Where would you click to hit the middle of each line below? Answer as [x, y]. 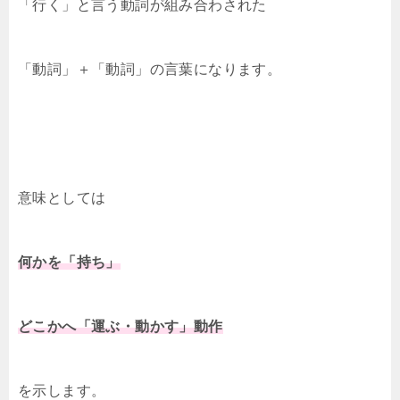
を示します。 [62, 391]
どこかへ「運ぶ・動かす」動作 [121, 326]
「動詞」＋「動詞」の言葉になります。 [150, 69]
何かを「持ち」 [69, 262]
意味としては [62, 198]
